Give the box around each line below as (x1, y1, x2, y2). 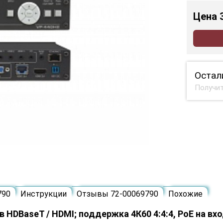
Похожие (168, 189, 203, 199)
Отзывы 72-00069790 (77, 189, 158, 199)
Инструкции (20, 189, 67, 199)
